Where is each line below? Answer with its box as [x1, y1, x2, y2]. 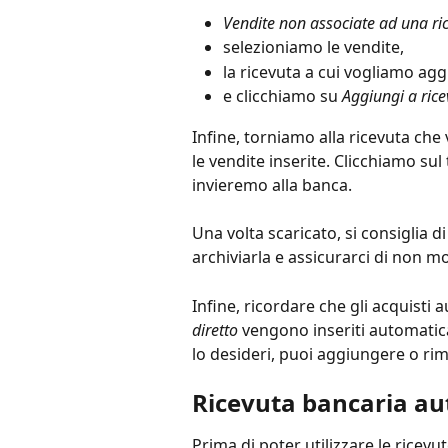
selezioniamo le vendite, [223, 36, 404, 59]
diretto [192, 318, 242, 341]
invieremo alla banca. [192, 173, 352, 196]
